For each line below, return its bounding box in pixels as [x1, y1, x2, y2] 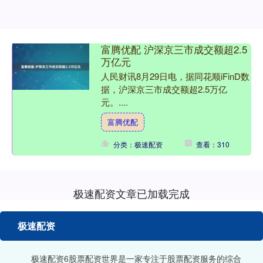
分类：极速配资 [113, 139, 163, 150]
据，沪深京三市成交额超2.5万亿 [100, 83, 227, 96]
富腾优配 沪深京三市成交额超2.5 [100, 42, 247, 57]
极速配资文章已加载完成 [73, 186, 190, 201]
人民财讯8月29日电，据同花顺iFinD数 [100, 70, 249, 83]
